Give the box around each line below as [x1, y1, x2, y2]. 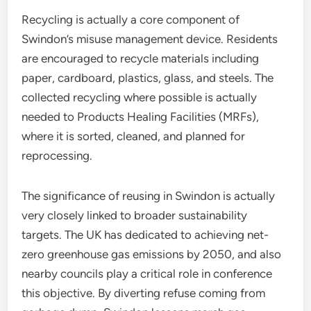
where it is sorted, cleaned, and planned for [22, 129, 246, 143]
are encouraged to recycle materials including [22, 51, 260, 65]
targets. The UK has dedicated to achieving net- [22, 228, 269, 242]
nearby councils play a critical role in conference [22, 267, 273, 280]
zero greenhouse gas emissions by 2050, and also [22, 247, 282, 261]
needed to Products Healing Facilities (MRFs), [22, 110, 260, 124]
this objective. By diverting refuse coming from [22, 286, 266, 300]
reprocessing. [22, 149, 93, 162]
